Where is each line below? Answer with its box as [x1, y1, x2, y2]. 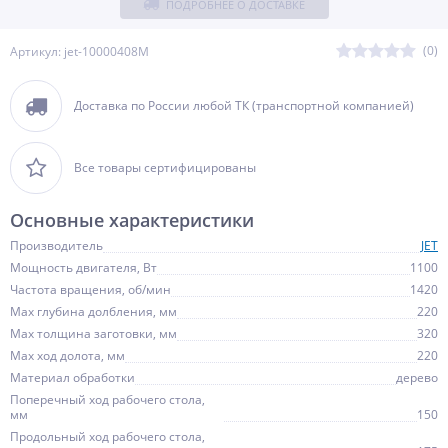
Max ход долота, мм [10, 347, 125, 364]
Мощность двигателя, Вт [10, 259, 157, 276]
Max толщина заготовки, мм [10, 325, 177, 342]
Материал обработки [10, 369, 135, 386]
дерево [396, 369, 438, 386]
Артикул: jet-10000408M [10, 43, 149, 60]
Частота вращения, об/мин [10, 281, 171, 298]
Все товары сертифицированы [74, 159, 256, 176]
